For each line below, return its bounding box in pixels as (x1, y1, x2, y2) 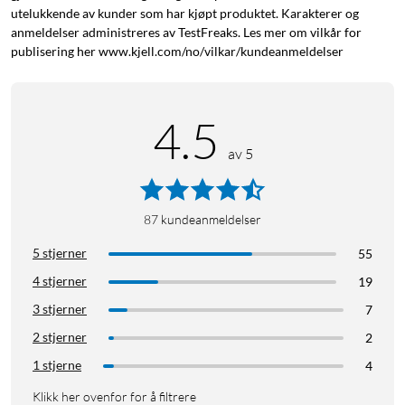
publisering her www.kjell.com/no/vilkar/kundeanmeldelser (11, 43, 344, 60)
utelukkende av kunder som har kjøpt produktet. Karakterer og (11, 5, 359, 22)
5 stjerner (33, 245, 87, 261)
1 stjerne (33, 357, 81, 373)
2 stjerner (33, 329, 87, 345)
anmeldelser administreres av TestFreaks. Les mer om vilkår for (11, 24, 362, 41)
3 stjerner (33, 301, 87, 317)
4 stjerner (33, 273, 87, 289)
